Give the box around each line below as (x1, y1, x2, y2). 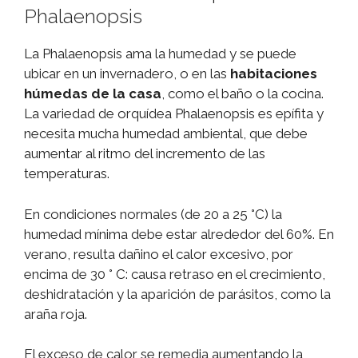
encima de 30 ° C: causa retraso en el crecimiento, (24, 265, 325, 282)
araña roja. (24, 305, 87, 322)
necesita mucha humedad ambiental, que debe (24, 125, 308, 142)
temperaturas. (24, 165, 109, 182)
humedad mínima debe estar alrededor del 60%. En (24, 225, 334, 242)
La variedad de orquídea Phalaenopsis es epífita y (24, 105, 324, 122)
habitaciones (230, 66, 317, 82)
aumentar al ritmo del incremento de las (24, 145, 265, 162)
